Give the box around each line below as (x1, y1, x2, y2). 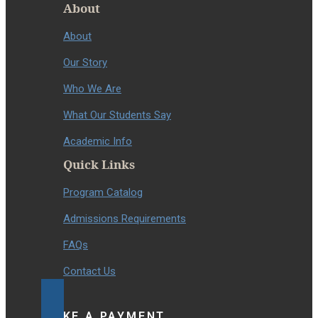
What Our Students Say (63, 109, 171, 122)
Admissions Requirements (63, 212, 186, 226)
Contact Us (63, 265, 116, 278)
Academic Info (63, 135, 132, 148)
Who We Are (63, 82, 121, 96)
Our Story (63, 56, 107, 70)
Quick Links (63, 156, 135, 173)
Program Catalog (63, 186, 143, 199)
